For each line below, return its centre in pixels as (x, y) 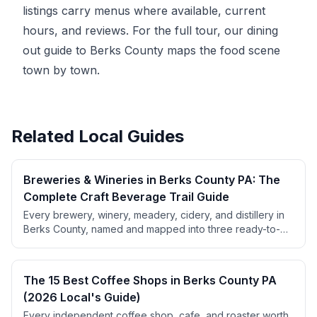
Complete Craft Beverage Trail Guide (126, 197)
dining (263, 30)
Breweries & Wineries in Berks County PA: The (152, 180)
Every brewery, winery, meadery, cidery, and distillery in (154, 215)
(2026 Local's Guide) (82, 297)
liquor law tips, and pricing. (85, 257)
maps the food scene (222, 50)
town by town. (61, 70)
